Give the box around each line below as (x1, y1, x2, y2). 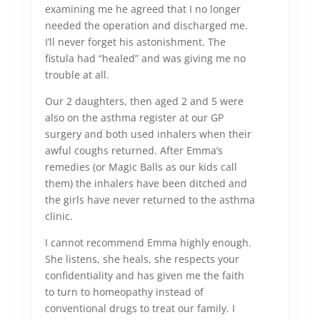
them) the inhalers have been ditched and (44, 176, 247, 190)
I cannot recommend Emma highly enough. (44, 235, 251, 249)
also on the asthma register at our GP (44, 110, 224, 124)
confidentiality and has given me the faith (44, 268, 244, 282)
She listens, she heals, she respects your (44, 251, 239, 266)
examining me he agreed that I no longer (44, 1, 241, 16)
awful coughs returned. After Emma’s (44, 143, 223, 157)
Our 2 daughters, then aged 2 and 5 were (44, 94, 244, 108)
